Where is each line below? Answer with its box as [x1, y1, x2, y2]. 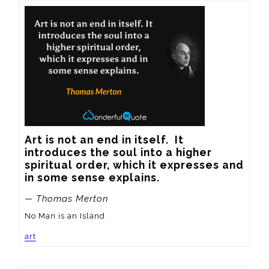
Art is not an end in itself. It [25, 133, 184, 147]
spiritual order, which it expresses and [25, 159, 244, 172]
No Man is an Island [25, 211, 105, 221]
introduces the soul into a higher [25, 146, 212, 159]
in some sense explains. [25, 171, 160, 184]
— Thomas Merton [25, 193, 108, 204]
